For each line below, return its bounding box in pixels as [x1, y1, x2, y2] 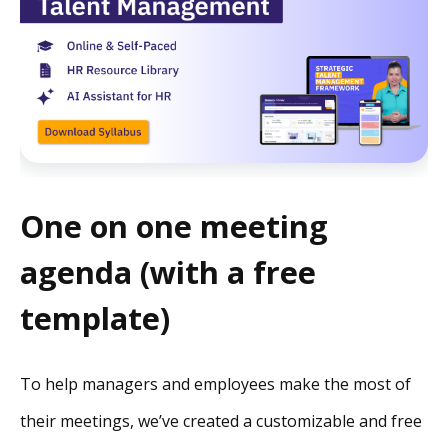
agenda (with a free [20, 250, 316, 293]
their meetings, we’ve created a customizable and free [20, 410, 422, 433]
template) [20, 296, 170, 339]
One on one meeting [20, 204, 328, 247]
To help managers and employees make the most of [20, 373, 411, 396]
